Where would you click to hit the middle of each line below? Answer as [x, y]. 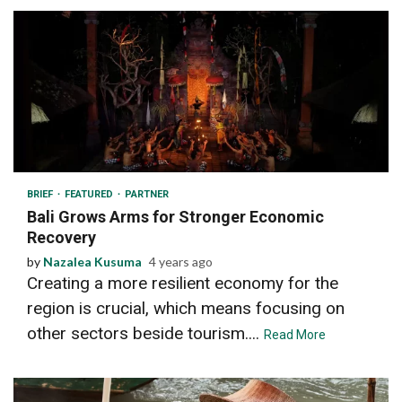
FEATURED [90, 194]
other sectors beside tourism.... [145, 333]
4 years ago [181, 261]
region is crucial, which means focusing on [186, 308]
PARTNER [147, 194]
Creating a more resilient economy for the [183, 283]
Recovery [61, 237]
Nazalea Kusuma [92, 261]
